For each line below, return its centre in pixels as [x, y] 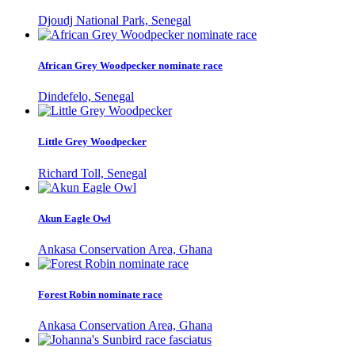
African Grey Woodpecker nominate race [130, 66]
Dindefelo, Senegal [86, 97]
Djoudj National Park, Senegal [115, 20]
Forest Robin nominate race [100, 295]
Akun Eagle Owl [74, 218]
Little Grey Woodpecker [92, 142]
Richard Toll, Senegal [92, 173]
